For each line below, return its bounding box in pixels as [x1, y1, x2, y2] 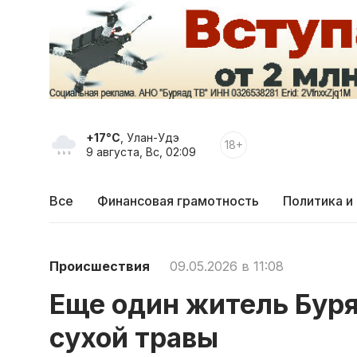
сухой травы [49, 320, 218, 354]
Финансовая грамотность [97, 193, 259, 210]
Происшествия [49, 257, 150, 274]
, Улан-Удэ [120, 131, 179, 145]
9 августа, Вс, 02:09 [86, 145, 196, 159]
